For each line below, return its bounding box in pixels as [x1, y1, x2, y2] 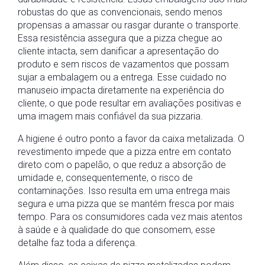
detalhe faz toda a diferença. [18, 237, 137, 248]
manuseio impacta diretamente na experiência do [18, 85, 224, 96]
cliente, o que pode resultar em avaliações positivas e [18, 98, 241, 109]
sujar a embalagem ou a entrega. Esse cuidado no [18, 72, 227, 83]
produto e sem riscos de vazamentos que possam [18, 59, 229, 70]
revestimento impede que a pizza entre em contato [18, 146, 231, 157]
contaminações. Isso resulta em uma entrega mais [18, 185, 230, 196]
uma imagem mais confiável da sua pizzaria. [18, 111, 203, 122]
